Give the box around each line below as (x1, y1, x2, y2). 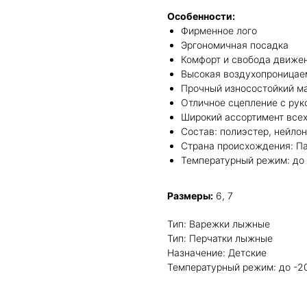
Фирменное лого (181, 25, 257, 36)
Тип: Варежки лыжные (167, 218, 270, 230)
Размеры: (167, 190, 213, 201)
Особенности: (167, 10, 235, 22)
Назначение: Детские (167, 247, 267, 258)
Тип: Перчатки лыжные (167, 232, 273, 244)
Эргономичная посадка (181, 39, 288, 51)
